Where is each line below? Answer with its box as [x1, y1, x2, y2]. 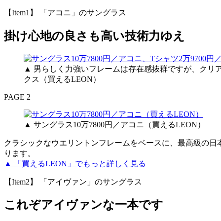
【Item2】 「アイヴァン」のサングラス [4, 177, 142, 186]
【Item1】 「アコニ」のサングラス [4, 8, 126, 17]
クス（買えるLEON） [24, 74, 101, 83]
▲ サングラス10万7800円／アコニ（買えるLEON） [24, 120, 205, 129]
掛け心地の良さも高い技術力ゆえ [4, 29, 185, 42]
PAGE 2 [4, 92, 31, 101]
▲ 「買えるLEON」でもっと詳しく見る [4, 159, 146, 168]
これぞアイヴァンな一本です [4, 198, 163, 212]
